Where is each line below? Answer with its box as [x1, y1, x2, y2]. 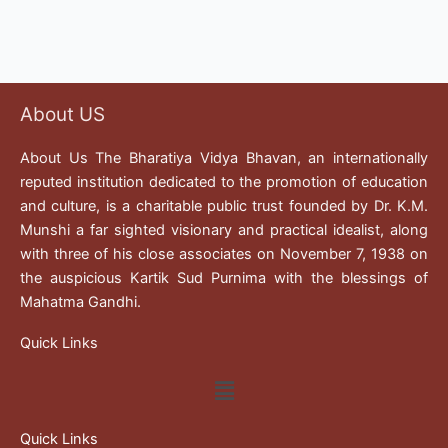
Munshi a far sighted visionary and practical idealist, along [20, 221, 428, 240]
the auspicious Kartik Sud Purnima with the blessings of [20, 269, 428, 288]
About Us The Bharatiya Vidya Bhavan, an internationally [20, 149, 428, 168]
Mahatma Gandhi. [20, 293, 141, 312]
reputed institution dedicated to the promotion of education [20, 173, 428, 192]
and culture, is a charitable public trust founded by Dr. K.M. [20, 197, 428, 216]
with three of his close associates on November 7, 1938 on [20, 245, 428, 264]
